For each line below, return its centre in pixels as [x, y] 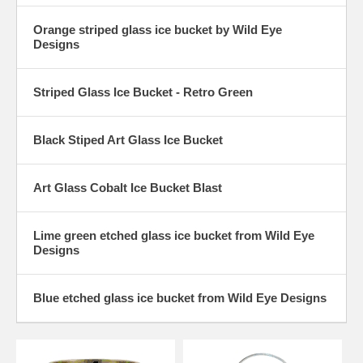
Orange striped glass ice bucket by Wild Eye [158, 30]
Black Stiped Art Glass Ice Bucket [128, 140]
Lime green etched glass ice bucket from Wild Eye [174, 236]
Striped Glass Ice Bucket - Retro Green [143, 92]
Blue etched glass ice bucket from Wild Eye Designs [180, 298]
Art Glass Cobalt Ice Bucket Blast [128, 188]
